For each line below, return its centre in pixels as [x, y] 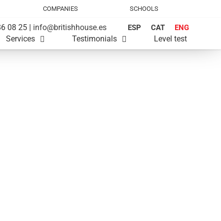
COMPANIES [60, 9]
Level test [171, 39]
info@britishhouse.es [70, 27]
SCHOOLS [144, 9]
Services [21, 39]
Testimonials [95, 39]
